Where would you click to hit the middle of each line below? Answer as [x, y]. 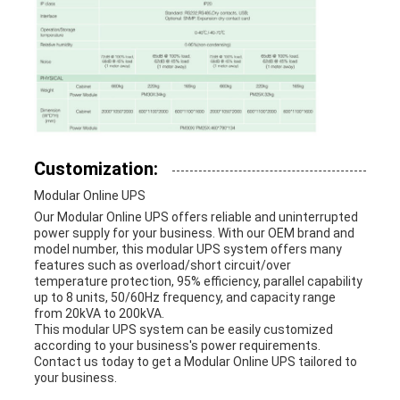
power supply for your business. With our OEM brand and [194, 233]
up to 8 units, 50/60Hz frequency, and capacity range [184, 297]
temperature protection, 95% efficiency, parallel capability [198, 281]
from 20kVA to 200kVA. [99, 313]
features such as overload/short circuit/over [162, 265]
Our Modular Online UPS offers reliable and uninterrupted [196, 217]
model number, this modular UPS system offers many [187, 249]
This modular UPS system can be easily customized [183, 329]
